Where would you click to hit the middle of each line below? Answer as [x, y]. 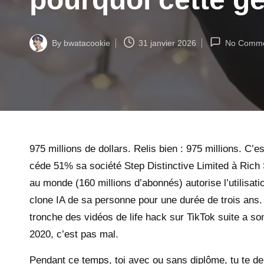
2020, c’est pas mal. [74, 234]
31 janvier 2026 [168, 43]
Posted [42, 49]
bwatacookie [87, 43]
